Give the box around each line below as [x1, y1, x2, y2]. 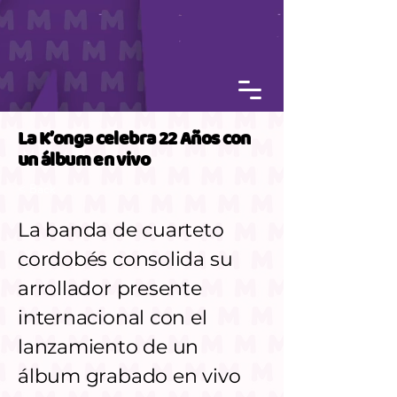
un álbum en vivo [18, 146, 150, 175]
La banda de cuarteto [18, 218, 224, 242]
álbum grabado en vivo [18, 364, 241, 388]
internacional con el [18, 306, 207, 330]
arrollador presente [18, 276, 202, 300]
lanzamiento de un [18, 335, 199, 359]
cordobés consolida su [18, 247, 233, 271]
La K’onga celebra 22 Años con [18, 125, 251, 154]
